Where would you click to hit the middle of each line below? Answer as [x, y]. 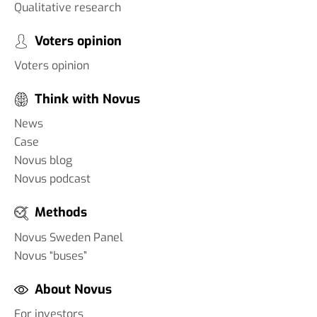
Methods [61, 213]
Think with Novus [87, 99]
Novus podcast [52, 179]
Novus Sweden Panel [69, 237]
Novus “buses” [51, 255]
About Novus [73, 289]
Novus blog [43, 161]
